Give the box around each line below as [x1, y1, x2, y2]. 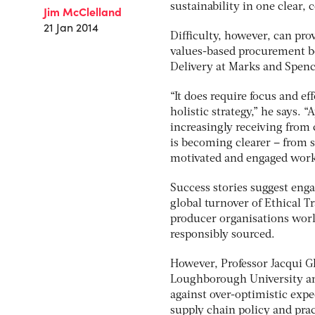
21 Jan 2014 [44, 20, 98, 35]
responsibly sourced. [170, 229, 275, 240]
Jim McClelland [44, 4, 122, 20]
